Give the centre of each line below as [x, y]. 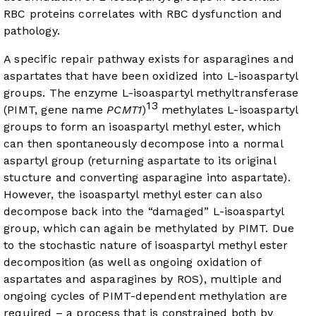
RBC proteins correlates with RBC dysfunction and [143, 14]
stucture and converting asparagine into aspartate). [147, 178]
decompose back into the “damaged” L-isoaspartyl [144, 212]
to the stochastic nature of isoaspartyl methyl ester [146, 245]
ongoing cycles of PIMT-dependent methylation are [146, 296]
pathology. [32, 31]
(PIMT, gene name [55, 110]
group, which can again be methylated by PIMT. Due [149, 229]
